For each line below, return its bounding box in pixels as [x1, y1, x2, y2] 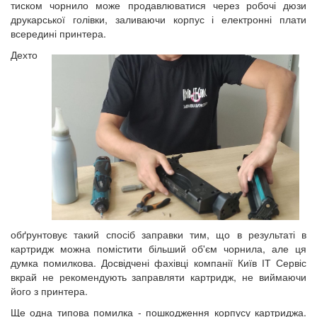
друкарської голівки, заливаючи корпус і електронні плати [11, 12, 306, 27]
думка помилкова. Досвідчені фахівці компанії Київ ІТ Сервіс [11, 255, 306, 270]
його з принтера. [11, 284, 88, 299]
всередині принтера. [11, 26, 106, 41]
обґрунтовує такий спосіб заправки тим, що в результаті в [11, 227, 306, 242]
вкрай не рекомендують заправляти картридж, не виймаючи [11, 270, 306, 284]
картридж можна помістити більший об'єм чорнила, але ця [11, 241, 306, 256]
